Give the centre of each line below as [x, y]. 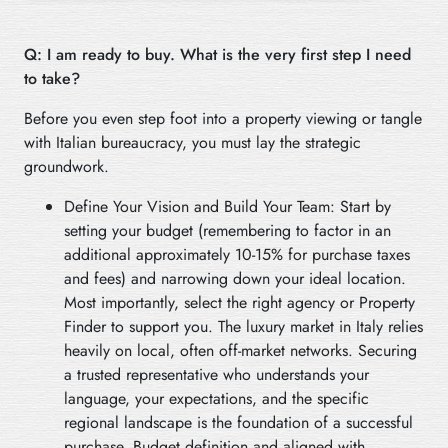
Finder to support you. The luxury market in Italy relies [243, 326]
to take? [52, 78]
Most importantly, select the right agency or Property [239, 302]
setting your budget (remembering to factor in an [227, 230]
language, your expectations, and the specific [216, 398]
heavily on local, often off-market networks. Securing [240, 350]
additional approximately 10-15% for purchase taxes [237, 254]
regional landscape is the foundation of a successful [238, 422]
